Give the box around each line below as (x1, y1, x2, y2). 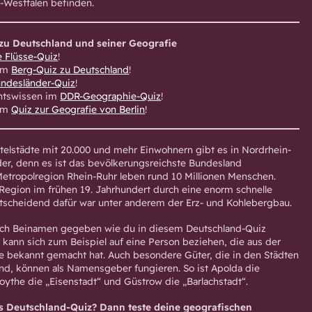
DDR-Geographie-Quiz (60, 89, 162, 102)
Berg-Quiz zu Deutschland (11, 63, 130, 75)
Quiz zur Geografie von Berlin (11, 102, 146, 115)
